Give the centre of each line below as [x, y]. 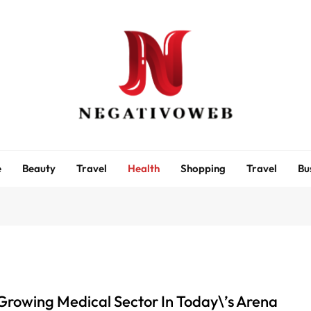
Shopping [203, 168]
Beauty [39, 168]
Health [144, 168]
